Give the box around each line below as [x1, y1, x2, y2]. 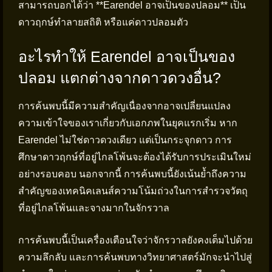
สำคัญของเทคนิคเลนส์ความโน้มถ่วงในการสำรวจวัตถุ [18, 186, 248, 196]
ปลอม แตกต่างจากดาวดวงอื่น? [18, 69, 221, 86]
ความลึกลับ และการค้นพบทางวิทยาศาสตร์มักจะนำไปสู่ [18, 252, 252, 262]
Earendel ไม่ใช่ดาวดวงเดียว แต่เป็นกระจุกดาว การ [18, 135, 232, 145]
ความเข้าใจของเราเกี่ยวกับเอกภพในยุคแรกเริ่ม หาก [18, 118, 237, 128]
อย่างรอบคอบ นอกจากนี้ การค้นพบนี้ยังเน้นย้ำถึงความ [18, 169, 246, 179]
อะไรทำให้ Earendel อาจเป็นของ [18, 48, 235, 65]
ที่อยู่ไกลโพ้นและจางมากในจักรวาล [18, 203, 169, 213]
